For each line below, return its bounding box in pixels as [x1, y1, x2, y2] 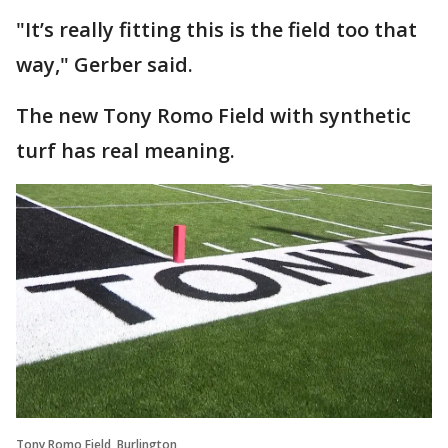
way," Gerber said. [16, 50, 193, 78]
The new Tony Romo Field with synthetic [16, 101, 411, 129]
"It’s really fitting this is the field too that [16, 15, 417, 43]
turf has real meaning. [16, 136, 240, 164]
